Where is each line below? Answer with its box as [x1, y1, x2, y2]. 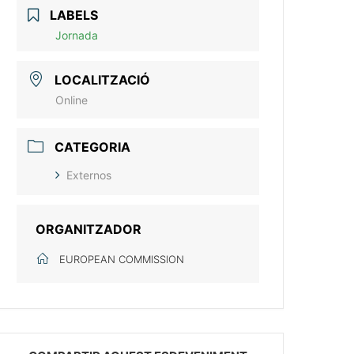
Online [55, 93, 88, 107]
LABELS [50, 7, 99, 23]
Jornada [55, 28, 99, 42]
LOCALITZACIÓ [55, 72, 151, 88]
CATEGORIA [55, 139, 131, 155]
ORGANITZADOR [36, 221, 142, 237]
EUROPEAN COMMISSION [59, 253, 185, 265]
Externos [66, 168, 112, 182]
